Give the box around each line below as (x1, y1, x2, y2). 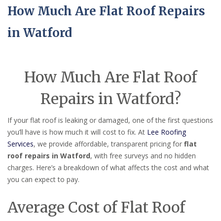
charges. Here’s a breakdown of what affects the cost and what (7, 163, 209, 173)
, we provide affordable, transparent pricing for (34, 139, 184, 149)
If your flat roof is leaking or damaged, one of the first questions (7, 115, 213, 125)
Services (7, 139, 34, 149)
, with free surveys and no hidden (90, 151, 196, 161)
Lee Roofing (147, 127, 186, 137)
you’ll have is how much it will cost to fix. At (7, 127, 147, 137)
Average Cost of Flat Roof (7, 197, 185, 217)
